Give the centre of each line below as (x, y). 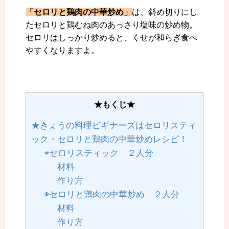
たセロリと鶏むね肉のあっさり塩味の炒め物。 (111, 25)
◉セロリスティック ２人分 (99, 153)
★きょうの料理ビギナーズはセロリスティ (114, 126)
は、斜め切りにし (165, 12)
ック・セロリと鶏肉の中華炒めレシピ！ (109, 140)
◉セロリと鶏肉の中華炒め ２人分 (112, 195)
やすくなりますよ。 (62, 51)
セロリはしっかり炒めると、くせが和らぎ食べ (111, 38)
